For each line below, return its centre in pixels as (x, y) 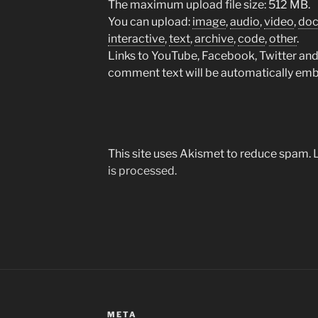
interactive (136, 39)
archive (214, 39)
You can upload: (150, 22)
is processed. (142, 171)
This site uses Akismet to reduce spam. (210, 154)
